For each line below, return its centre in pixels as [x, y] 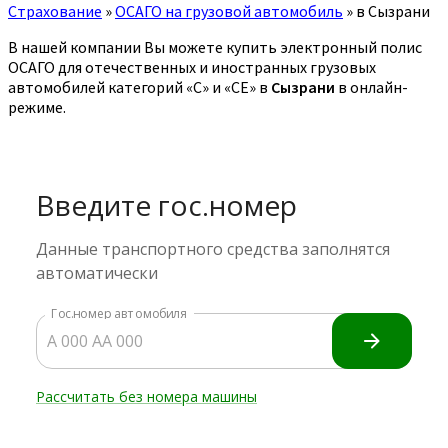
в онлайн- [371, 86]
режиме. [37, 106]
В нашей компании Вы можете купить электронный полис [215, 46]
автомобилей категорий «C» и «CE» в [139, 86]
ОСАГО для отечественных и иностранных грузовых [192, 66]
